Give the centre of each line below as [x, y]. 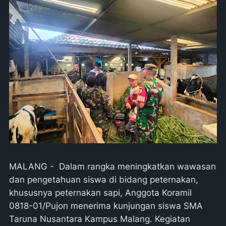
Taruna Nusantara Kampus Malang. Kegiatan [100, 219]
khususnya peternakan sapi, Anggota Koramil [100, 193]
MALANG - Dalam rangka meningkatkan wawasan [112, 166]
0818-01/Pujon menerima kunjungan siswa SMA [106, 206]
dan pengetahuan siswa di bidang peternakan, [104, 180]
